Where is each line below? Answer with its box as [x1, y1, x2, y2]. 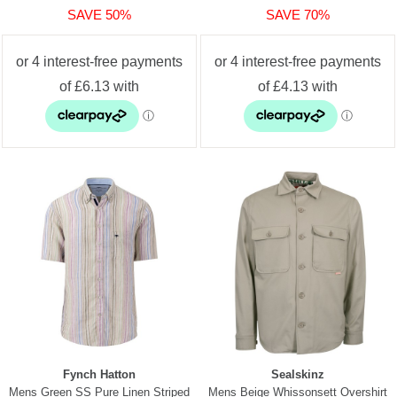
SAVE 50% [67, 6, 131, 22]
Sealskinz [271, 367, 324, 381]
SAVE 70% [266, 6, 330, 22]
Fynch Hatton [63, 367, 136, 381]
